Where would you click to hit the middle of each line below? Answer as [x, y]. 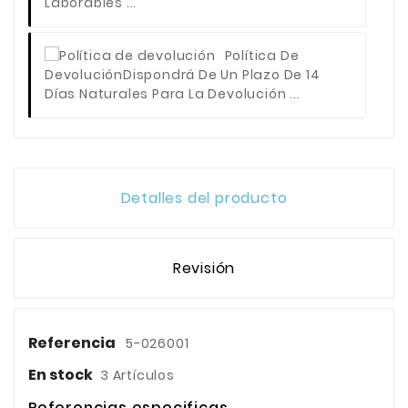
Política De [262, 55]
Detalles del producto [204, 199]
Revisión [204, 269]
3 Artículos [138, 376]
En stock [61, 375]
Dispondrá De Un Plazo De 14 [222, 75]
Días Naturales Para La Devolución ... [173, 94]
